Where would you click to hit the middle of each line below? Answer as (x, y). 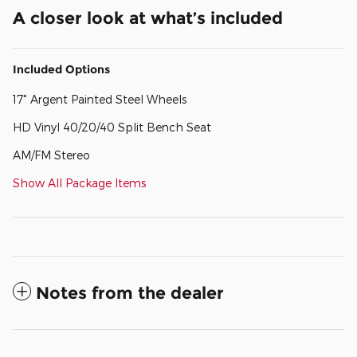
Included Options (61, 70)
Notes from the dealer (130, 293)
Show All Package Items (79, 183)
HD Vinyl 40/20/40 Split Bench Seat (112, 127)
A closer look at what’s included (148, 18)
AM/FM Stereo (51, 155)
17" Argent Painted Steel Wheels (100, 100)
